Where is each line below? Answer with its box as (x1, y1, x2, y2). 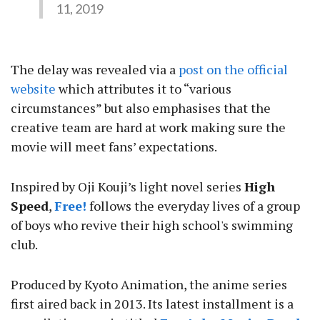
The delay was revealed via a (11, 60, 179, 78)
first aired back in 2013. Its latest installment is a (11, 294, 294, 312)
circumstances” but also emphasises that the (11, 99, 271, 116)
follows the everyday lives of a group (86, 196, 300, 214)
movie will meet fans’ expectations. (11, 137, 217, 155)
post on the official (179, 60, 288, 78)
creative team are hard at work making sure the (11, 118, 286, 136)
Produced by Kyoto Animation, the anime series (11, 275, 287, 293)
